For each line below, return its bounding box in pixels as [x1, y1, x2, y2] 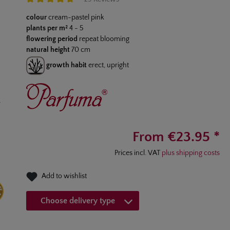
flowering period [26, 34, 78, 43]
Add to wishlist [41, 171, 87, 180]
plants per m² [26, 24, 68, 32]
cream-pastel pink [48, 13, 104, 22]
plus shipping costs [162, 148, 220, 157]
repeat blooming [79, 34, 129, 43]
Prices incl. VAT [114, 148, 162, 157]
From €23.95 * [132, 128, 220, 145]
